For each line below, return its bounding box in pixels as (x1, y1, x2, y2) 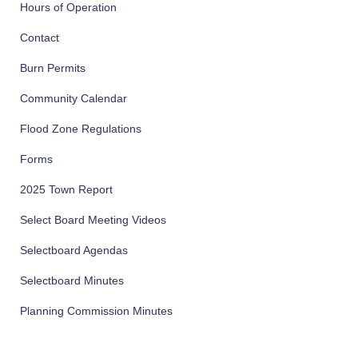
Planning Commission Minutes (20, 304, 173, 317)
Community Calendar (20, 92, 127, 105)
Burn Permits (20, 62, 86, 74)
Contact (20, 31, 59, 44)
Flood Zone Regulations (20, 122, 141, 135)
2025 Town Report (20, 183, 113, 196)
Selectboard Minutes (20, 274, 124, 287)
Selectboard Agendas (20, 244, 128, 257)
